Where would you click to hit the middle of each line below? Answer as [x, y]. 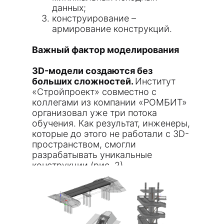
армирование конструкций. [112, 29]
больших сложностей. [83, 81]
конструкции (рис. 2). [79, 165]
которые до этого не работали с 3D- [110, 134]
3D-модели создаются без [92, 71]
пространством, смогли [84, 144]
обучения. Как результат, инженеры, [111, 123]
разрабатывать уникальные [92, 155]
